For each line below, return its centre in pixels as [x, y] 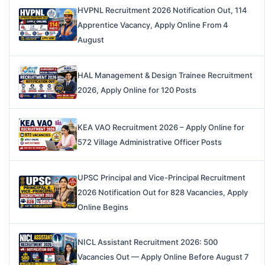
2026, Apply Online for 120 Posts [137, 90]
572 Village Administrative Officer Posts [150, 142]
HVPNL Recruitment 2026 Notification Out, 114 [162, 10]
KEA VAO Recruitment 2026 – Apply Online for [161, 127]
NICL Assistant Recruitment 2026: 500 [148, 242]
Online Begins [103, 207]
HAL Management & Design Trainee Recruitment [165, 75]
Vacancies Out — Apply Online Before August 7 [163, 257]
